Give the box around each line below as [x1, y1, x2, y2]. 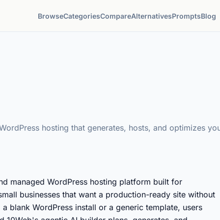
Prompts [172, 11, 201, 20]
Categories [63, 11, 101, 20]
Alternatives [131, 11, 172, 20]
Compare [100, 11, 132, 20]
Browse [38, 11, 64, 20]
